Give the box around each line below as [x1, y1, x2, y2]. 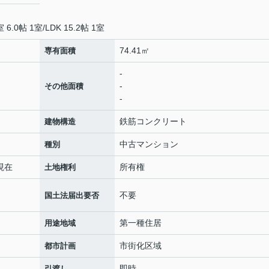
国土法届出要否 [44, 190, 99, 200]
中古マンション [119, 139, 178, 149]
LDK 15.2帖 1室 [45, 23, 104, 32]
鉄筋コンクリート [119, 116, 187, 126]
